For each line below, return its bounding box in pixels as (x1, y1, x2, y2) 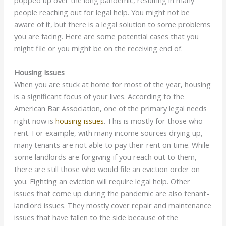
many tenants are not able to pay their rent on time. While (14, 140, 209, 150)
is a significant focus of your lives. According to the (14, 91, 184, 102)
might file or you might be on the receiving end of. (14, 43, 183, 54)
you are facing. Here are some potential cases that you (14, 31, 199, 42)
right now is (14, 116, 55, 126)
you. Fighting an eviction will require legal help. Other (14, 176, 190, 187)
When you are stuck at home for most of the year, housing (14, 79, 211, 90)
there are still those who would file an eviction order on (14, 164, 200, 175)
